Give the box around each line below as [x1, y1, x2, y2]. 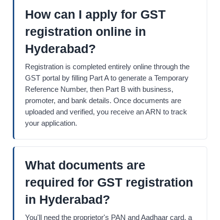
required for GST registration [25, 175, 193, 190]
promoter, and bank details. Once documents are [25, 97, 181, 105]
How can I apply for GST [25, 7, 165, 22]
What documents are [25, 158, 145, 172]
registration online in [25, 25, 146, 39]
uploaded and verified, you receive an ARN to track [25, 108, 187, 116]
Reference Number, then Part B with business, [25, 85, 173, 94]
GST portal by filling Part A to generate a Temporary [25, 74, 189, 82]
